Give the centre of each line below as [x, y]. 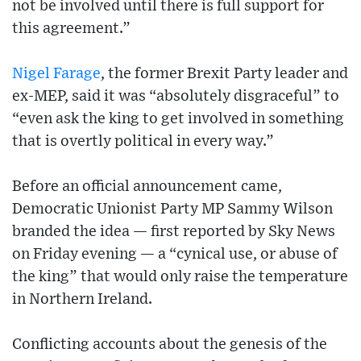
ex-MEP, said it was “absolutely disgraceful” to [176, 97]
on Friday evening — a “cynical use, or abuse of [175, 255]
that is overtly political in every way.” [143, 142]
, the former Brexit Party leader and [224, 74]
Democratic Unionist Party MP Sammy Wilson [172, 210]
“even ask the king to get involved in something [178, 119]
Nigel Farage [56, 74]
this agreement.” [71, 29]
